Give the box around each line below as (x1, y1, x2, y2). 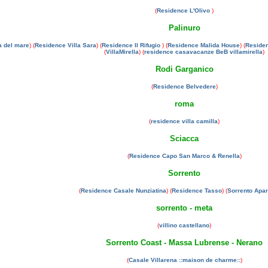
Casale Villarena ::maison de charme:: (128, 257, 240, 263)
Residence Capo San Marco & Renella (129, 153, 240, 159)
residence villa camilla (151, 118, 218, 124)
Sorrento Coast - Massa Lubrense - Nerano (106, 238, 263, 247)
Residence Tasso (172, 187, 222, 194)
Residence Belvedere (153, 83, 216, 90)
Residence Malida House (167, 42, 240, 48)
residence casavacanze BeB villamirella (144, 48, 263, 55)
